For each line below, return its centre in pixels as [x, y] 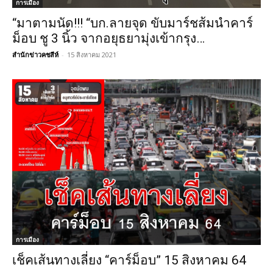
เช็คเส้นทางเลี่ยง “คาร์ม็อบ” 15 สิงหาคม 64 [129, 260]
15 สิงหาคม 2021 [92, 55]
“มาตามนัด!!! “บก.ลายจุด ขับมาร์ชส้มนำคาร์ [133, 23]
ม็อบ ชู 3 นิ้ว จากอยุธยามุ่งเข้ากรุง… [108, 39]
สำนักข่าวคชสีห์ [35, 55]
